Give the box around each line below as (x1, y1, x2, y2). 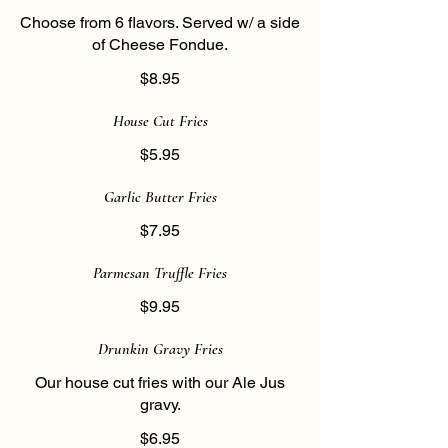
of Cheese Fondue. (92, 35, 228, 54)
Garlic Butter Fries (103, 187, 217, 207)
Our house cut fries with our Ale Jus (35, 373, 285, 392)
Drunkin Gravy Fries (97, 339, 223, 359)
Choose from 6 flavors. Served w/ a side (20, 13, 300, 32)
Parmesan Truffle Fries (93, 263, 227, 283)
